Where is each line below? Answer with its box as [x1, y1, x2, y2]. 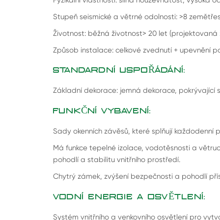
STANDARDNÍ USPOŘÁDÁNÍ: [53, 66, 186, 75]
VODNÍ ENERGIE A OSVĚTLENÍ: [53, 192, 206, 201]
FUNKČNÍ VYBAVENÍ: [53, 106, 151, 115]
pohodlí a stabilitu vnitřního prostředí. [53, 155, 180, 165]
